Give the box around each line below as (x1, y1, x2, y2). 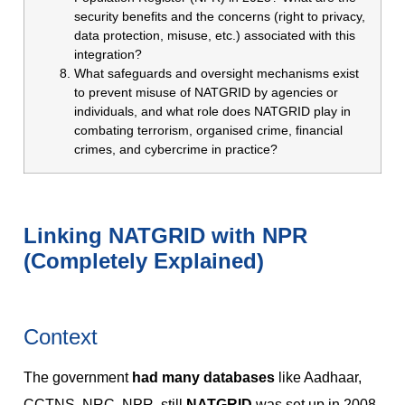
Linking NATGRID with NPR (24, 222, 307, 248)
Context (24, 324, 98, 349)
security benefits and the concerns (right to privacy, (74, 9, 365, 24)
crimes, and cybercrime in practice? (74, 142, 278, 157)
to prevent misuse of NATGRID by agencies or (74, 85, 338, 100)
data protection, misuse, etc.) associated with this (74, 28, 355, 43)
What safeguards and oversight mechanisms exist (74, 66, 359, 81)
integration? (74, 47, 142, 62)
